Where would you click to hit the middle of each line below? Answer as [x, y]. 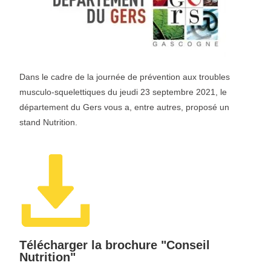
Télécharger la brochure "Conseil [115, 245]
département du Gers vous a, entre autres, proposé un [125, 107]
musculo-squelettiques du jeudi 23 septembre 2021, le [123, 92]
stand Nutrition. [49, 122]
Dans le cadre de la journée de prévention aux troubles [125, 77]
